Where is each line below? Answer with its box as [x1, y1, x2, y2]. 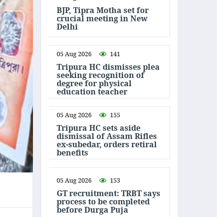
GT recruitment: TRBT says [57, 187, 160, 199]
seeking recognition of [57, 70, 144, 80]
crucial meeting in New [57, 13, 148, 24]
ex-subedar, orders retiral [57, 139, 157, 150]
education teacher [57, 86, 127, 97]
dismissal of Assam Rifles [57, 131, 157, 141]
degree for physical [57, 78, 132, 89]
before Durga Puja [57, 204, 128, 215]
